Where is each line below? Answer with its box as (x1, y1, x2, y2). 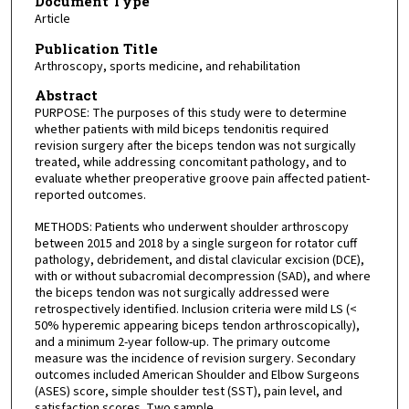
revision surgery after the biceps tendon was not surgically (34, 137, 356, 156)
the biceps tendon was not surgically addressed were (34, 283, 330, 302)
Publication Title (34, 38, 158, 58)
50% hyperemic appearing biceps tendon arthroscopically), (34, 316, 360, 335)
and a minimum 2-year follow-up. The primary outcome (34, 332, 330, 351)
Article (34, 9, 70, 28)
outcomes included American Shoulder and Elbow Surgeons (34, 365, 360, 384)
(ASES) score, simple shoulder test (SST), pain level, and (34, 382, 342, 401)
